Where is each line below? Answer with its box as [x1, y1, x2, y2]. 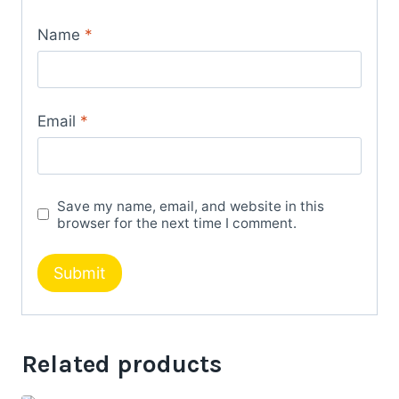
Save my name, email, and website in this [57, 197, 325, 215]
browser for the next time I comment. [57, 214, 297, 232]
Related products [21, 349, 222, 379]
